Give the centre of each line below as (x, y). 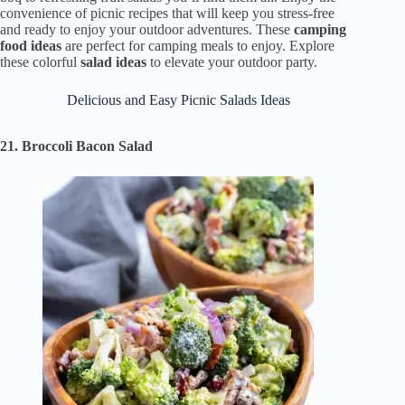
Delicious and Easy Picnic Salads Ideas (178, 100)
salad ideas (113, 62)
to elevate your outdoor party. (234, 62)
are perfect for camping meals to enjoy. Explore (200, 46)
